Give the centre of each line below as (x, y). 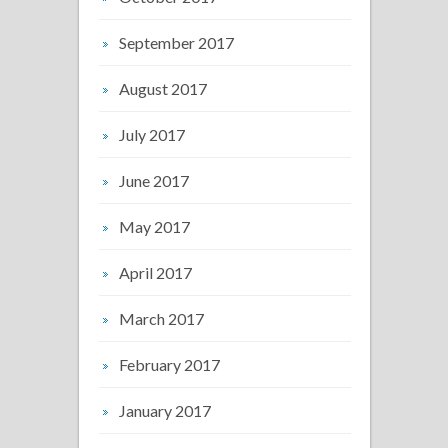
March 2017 (161, 318)
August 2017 (163, 88)
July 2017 (152, 134)
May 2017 (154, 226)
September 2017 (176, 42)
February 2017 (169, 364)
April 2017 (155, 272)
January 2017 (165, 410)
